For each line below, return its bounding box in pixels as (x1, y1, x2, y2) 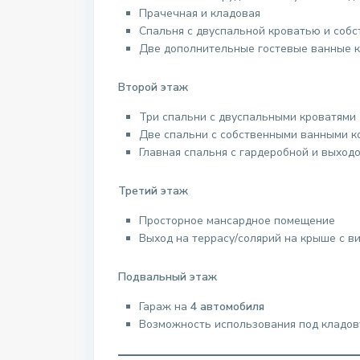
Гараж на (139, 299, 190, 315)
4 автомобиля (190, 299, 264, 315)
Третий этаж (118, 183, 188, 199)
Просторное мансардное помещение (139, 213, 335, 229)
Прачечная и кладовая (139, 6, 260, 22)
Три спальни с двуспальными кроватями (139, 109, 356, 125)
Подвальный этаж (118, 269, 217, 285)
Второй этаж (118, 80, 188, 96)
